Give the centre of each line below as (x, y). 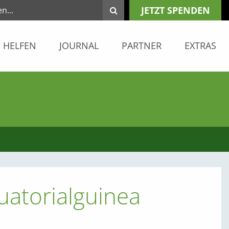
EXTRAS (200, 45)
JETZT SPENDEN (175, 10)
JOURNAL (79, 45)
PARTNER (142, 45)
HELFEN (20, 45)
